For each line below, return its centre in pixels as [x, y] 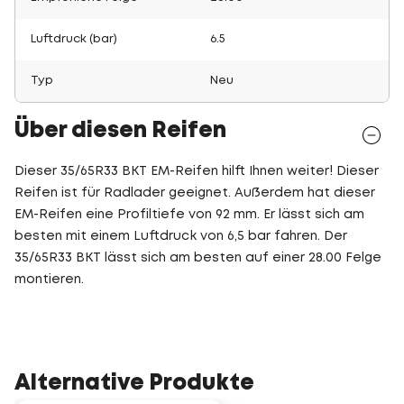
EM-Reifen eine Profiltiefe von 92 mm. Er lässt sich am [189, 215]
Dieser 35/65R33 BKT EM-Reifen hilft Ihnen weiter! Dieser [197, 171]
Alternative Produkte [134, 384]
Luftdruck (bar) [74, 39]
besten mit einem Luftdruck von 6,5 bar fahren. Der [181, 236]
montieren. [49, 280]
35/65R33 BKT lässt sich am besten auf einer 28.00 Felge [198, 258]
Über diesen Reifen [120, 131]
